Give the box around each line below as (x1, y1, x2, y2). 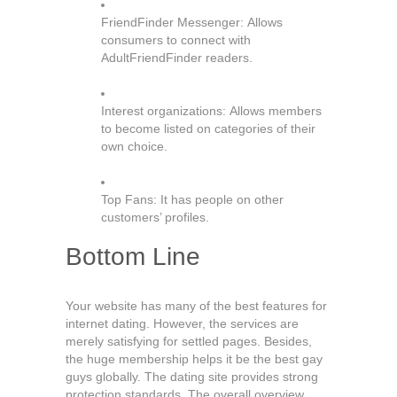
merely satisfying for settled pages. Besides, (66, 334, 312, 348)
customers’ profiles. (101, 210, 209, 224)
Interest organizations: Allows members (101, 104, 322, 118)
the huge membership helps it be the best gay (66, 352, 323, 366)
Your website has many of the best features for (66, 299, 327, 313)
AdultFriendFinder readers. (101, 51, 253, 65)
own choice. (101, 139, 167, 153)
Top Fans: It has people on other (101, 192, 284, 206)
